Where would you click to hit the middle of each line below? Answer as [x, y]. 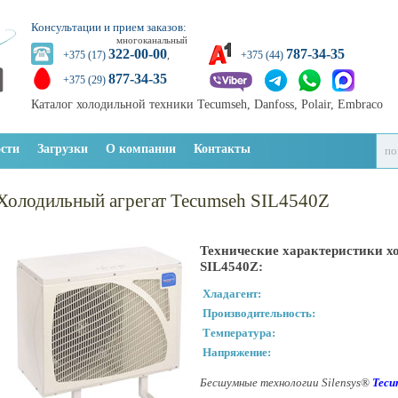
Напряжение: [237, 353]
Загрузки [63, 149]
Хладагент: [232, 294]
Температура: [239, 333]
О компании [141, 149]
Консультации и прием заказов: [109, 27]
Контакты [222, 149]
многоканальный [152, 40]
